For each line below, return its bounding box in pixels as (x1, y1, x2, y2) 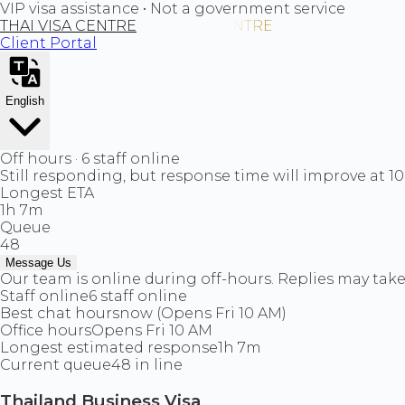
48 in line (111, 356, 183, 373)
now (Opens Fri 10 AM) (119, 305, 287, 322)
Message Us (5, 256, 71, 269)
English (5, 94, 44, 108)
